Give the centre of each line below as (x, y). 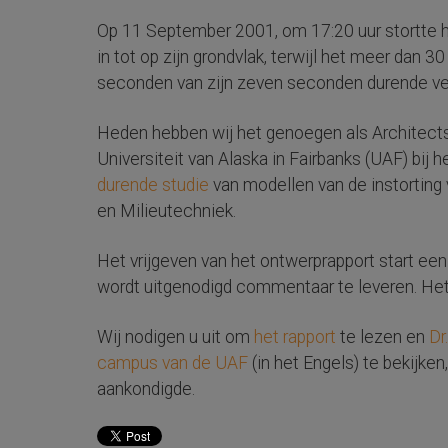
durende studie (153, 184)
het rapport (295, 336)
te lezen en (382, 336)
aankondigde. (146, 388)
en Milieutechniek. (166, 210)
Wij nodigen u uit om (175, 336)
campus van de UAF (172, 362)
